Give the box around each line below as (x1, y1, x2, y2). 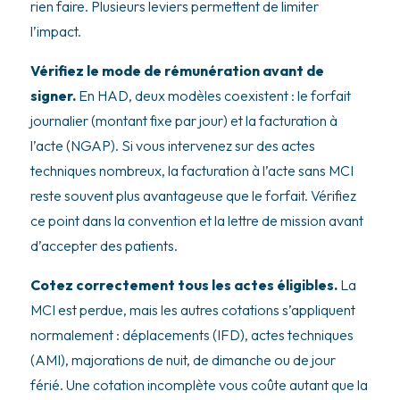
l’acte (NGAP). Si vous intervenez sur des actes (29, 136, 315, 154)
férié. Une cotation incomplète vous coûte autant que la (29, 375, 368, 394)
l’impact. (29, 21, 81, 40)
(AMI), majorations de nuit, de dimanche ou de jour (29, 350, 336, 369)
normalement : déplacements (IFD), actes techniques (29, 325, 354, 344)
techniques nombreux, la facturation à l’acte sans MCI (29, 161, 354, 179)
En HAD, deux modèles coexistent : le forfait (75, 86, 351, 104)
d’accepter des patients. (29, 236, 178, 254)
